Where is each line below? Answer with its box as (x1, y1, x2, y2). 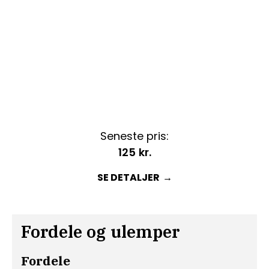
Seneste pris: (100, 128, 169, 144)
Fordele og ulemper (21, 220, 180, 243)
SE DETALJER (97, 171, 160, 185)
